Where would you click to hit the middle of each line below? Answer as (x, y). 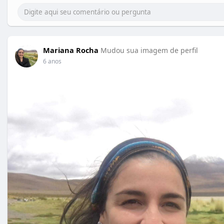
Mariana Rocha (71, 50)
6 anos (52, 61)
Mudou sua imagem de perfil (149, 50)
